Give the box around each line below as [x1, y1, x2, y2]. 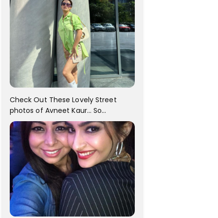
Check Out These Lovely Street [9, 94, 117, 105]
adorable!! [9, 116, 44, 126]
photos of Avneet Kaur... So [9, 105, 102, 115]
